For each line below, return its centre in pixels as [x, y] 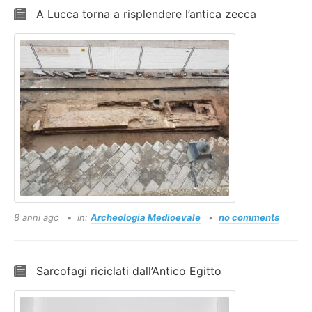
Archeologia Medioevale [146, 217]
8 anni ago [38, 217]
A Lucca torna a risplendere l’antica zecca [146, 14]
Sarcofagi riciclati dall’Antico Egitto [129, 271]
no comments [249, 217]
